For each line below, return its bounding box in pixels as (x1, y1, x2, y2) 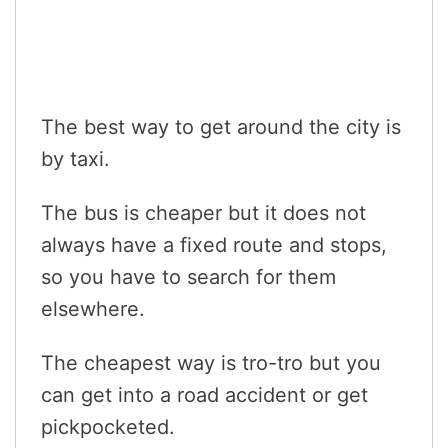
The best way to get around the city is (41, 114, 401, 139)
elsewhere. (41, 296, 145, 321)
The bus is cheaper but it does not (41, 200, 366, 225)
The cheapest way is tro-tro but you (41, 350, 381, 375)
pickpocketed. (41, 414, 175, 439)
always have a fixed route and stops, (41, 232, 387, 257)
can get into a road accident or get (41, 382, 368, 407)
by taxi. (41, 146, 110, 171)
